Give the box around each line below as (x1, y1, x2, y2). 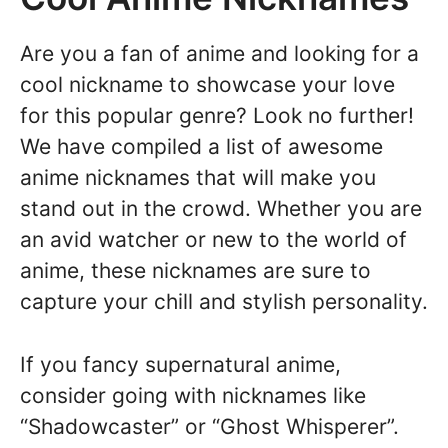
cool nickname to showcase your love (20, 72, 395, 98)
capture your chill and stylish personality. (20, 289, 428, 315)
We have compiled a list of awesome (20, 134, 383, 160)
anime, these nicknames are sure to (20, 258, 371, 284)
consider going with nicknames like (20, 382, 366, 408)
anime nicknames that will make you (20, 165, 376, 191)
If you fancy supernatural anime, (20, 351, 341, 377)
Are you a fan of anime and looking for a (20, 41, 419, 67)
